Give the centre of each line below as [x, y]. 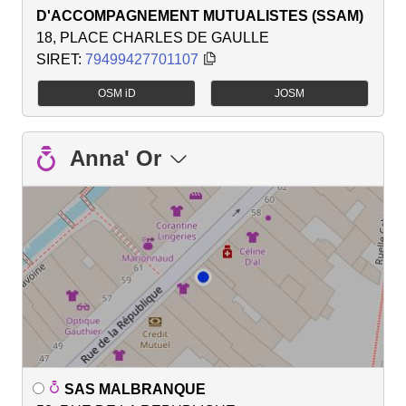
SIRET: [61, 59]
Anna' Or [116, 158]
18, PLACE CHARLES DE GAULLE [153, 37]
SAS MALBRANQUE [135, 389]
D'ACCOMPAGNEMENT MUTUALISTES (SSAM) [200, 15]
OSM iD [116, 93]
